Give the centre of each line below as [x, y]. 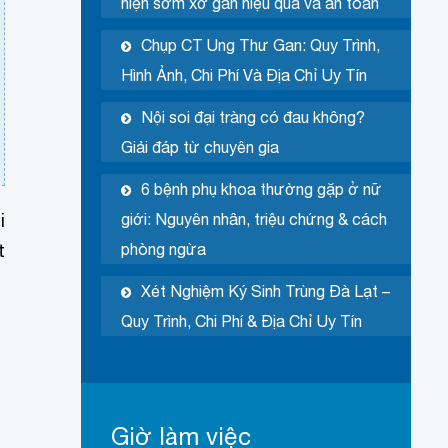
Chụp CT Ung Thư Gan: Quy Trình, [260, 45]
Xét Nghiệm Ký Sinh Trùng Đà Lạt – [265, 291]
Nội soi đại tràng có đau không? [252, 117]
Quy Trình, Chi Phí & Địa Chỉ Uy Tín [241, 321]
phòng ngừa [163, 249]
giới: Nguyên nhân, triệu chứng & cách [253, 219]
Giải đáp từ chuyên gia [199, 147]
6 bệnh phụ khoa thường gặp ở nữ [261, 189]
